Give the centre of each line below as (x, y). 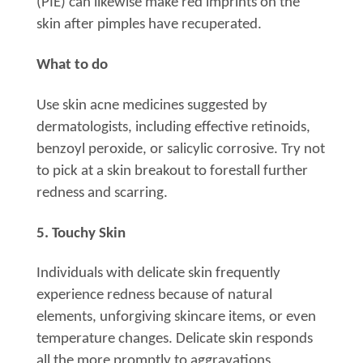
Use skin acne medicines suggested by (152, 105)
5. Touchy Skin (81, 233)
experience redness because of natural (154, 296)
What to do (72, 66)
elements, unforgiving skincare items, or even (176, 318)
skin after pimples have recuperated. (149, 24)
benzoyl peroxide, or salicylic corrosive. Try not (181, 149)
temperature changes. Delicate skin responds (175, 340)
